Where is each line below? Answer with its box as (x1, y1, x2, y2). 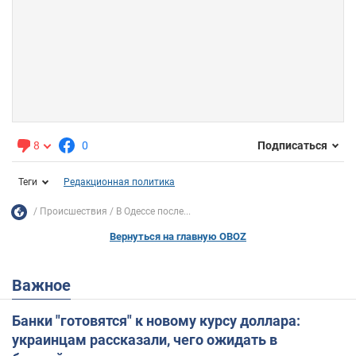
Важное (22, 275, 71, 295)
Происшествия (40, 206, 107, 218)
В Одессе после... (116, 206, 191, 218)
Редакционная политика (64, 176, 175, 188)
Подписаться (257, 139, 327, 153)
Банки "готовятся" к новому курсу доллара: (12, 311, 300, 329)
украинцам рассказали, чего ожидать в (12, 331, 277, 348)
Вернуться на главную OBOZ (110, 230, 246, 242)
